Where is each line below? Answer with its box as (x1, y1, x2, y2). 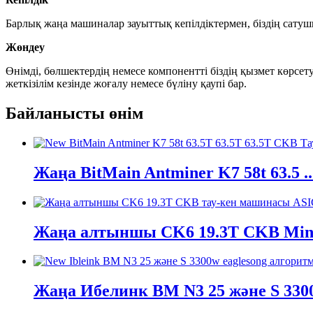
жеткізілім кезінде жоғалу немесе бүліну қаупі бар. (6, 77, 247, 89)
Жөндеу (6, 41, 45, 53)
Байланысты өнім (6, 103, 143, 122)
